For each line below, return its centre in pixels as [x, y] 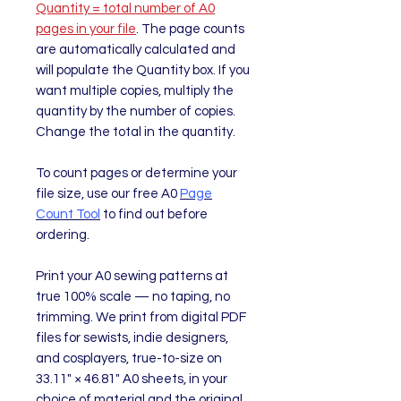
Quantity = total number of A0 [125, 9]
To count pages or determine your [137, 173]
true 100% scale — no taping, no [133, 297]
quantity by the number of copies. [136, 111]
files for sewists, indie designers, [132, 338]
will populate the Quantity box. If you [143, 70]
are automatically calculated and [136, 50]
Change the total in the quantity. [136, 132]
